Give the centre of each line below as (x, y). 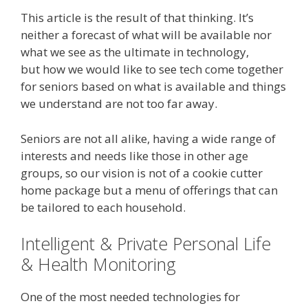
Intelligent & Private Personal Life (146, 243)
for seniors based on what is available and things (153, 86)
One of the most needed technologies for (130, 297)
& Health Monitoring (98, 264)
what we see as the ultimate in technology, (135, 52)
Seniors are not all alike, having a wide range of (148, 138)
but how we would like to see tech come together (152, 69)
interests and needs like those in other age (134, 155)
